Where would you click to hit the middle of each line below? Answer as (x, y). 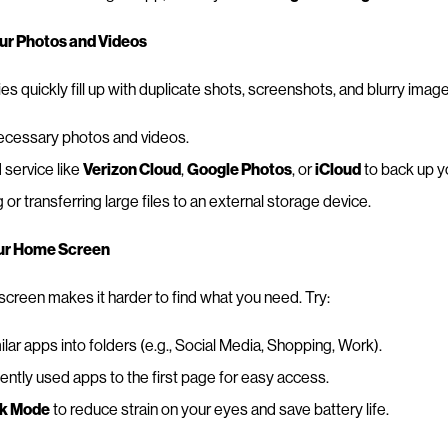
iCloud (337, 168)
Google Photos (239, 168)
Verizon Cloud (131, 168)
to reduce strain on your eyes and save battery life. (219, 408)
